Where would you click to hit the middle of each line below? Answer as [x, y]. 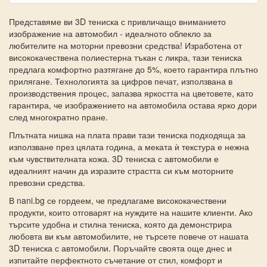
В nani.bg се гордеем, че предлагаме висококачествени [118, 200]
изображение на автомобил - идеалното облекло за [110, 33]
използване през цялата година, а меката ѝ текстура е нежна [129, 146]
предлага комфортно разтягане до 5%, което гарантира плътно [133, 69]
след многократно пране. [58, 117]
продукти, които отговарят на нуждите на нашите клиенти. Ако [131, 212]
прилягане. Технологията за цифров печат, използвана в [121, 81]
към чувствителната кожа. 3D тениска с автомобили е [114, 158]
